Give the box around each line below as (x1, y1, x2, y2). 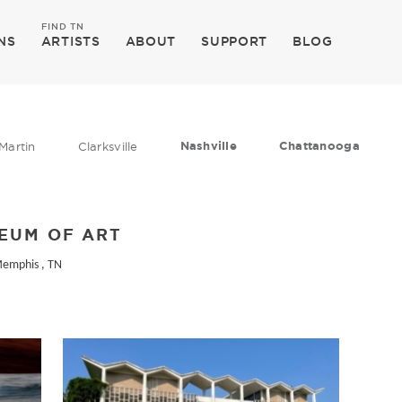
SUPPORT (201, 34, 268, 48)
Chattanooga (278, 139, 360, 153)
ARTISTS (40, 34, 100, 48)
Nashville (179, 139, 237, 153)
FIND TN (40, 22, 84, 31)
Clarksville (77, 140, 138, 153)
